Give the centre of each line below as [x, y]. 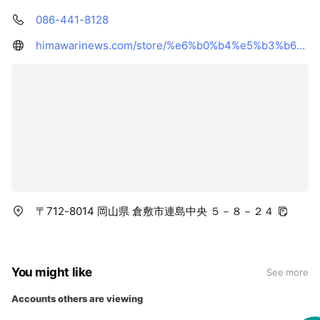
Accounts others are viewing [77, 299]
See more [287, 272]
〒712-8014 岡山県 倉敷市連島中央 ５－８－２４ [155, 211]
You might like [52, 272]
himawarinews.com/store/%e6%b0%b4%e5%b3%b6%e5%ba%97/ [301, 45]
